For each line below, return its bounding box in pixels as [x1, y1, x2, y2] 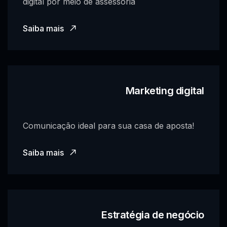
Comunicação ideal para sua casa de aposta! [23, 120, 194, 131]
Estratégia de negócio [101, 208, 204, 221]
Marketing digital [125, 84, 204, 97]
